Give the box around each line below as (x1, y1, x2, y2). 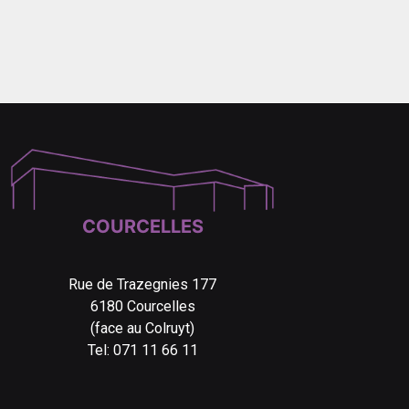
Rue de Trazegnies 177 (68, 276, 216, 293)
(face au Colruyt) (90, 320, 194, 337)
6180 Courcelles (89, 298, 195, 315)
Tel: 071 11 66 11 (87, 341, 198, 359)
